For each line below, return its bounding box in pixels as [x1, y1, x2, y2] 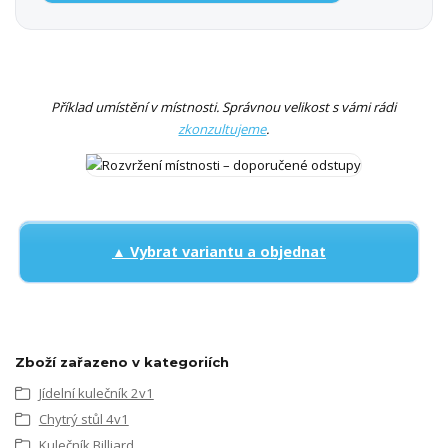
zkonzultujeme [178, 120, 267, 139]
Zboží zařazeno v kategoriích [15, 353, 229, 370]
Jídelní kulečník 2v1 [38, 383, 154, 402]
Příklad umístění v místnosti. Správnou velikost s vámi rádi [51, 98, 397, 117]
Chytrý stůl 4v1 [38, 410, 129, 429]
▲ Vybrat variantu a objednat [111, 241, 326, 261]
